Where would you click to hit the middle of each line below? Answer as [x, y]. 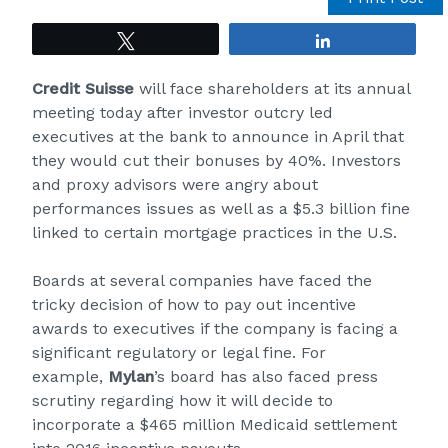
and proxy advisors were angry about [175, 184]
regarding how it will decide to [214, 400]
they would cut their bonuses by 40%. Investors [216, 160]
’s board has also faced [245, 376]
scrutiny [63, 400]
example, [70, 376]
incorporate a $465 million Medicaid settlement [214, 424]
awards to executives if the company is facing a [215, 328]
